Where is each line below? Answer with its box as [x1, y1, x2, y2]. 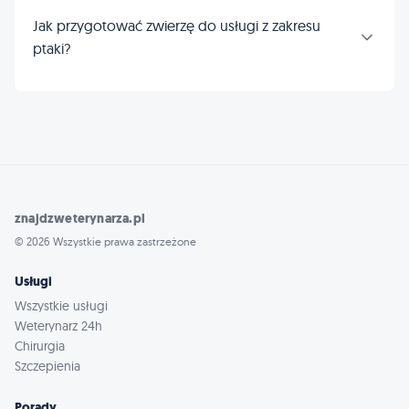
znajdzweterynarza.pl [15, 210, 145, 227]
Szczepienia [15, 358, 80, 374]
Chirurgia [15, 338, 65, 354]
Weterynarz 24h [15, 318, 102, 334]
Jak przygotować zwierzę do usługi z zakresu [33, 16, 320, 35]
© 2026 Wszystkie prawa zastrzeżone [15, 235, 196, 248]
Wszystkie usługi [15, 298, 108, 314]
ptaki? [33, 39, 70, 58]
